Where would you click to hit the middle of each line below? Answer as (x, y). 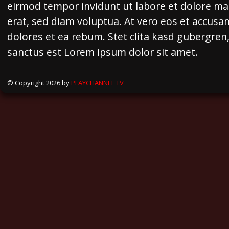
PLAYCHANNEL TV (97, 83)
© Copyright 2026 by (39, 83)
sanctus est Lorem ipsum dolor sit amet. (102, 52)
